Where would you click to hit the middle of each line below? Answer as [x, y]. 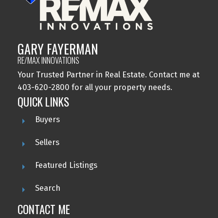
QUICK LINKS [43, 102]
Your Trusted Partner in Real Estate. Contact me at [108, 75]
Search [47, 188]
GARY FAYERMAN [57, 49]
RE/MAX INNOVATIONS [48, 60]
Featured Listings [66, 165]
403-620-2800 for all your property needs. [95, 88]
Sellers [47, 143]
